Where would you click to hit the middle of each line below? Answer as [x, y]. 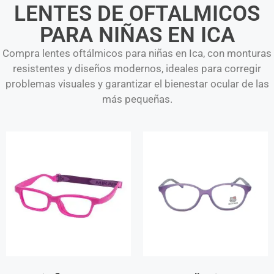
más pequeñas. [137, 99]
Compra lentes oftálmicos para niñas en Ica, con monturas [137, 53]
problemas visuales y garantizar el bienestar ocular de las [137, 83]
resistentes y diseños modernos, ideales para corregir [137, 68]
